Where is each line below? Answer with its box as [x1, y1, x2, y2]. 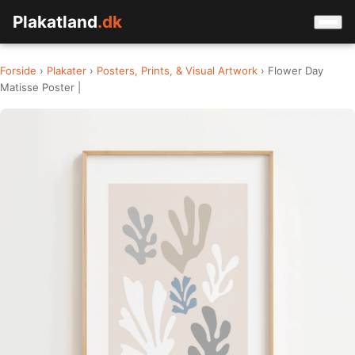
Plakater [47, 64, 86, 77]
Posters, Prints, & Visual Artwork [97, 64, 258, 77]
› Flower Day [258, 64, 323, 77]
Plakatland [13, 12, 97, 32]
